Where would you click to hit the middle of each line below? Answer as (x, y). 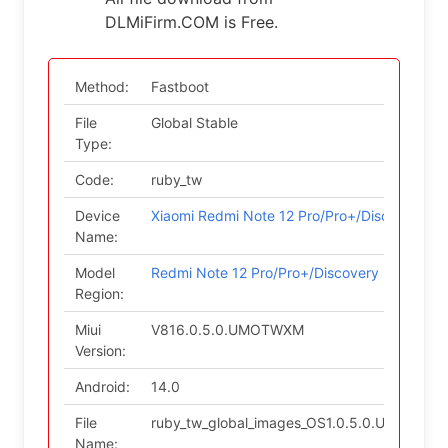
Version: (100, 350)
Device (97, 215)
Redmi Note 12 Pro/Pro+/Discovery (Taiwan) (294, 272)
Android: (102, 386)
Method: (101, 86)
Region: (99, 293)
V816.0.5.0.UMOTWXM (227, 329)
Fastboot (179, 86)
